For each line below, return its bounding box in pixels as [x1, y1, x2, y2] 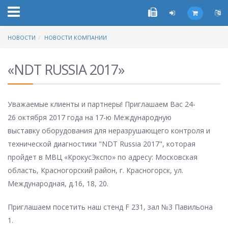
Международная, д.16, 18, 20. [8, 179, 108, 188]
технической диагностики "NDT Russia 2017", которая [8, 139, 195, 149]
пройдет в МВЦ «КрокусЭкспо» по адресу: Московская [8, 152, 197, 162]
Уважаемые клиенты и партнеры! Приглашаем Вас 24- [8, 99, 195, 109]
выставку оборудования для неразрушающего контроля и [8, 126, 210, 135]
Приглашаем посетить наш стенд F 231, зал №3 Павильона [8, 202, 213, 212]
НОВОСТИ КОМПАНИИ [44, 34, 107, 41]
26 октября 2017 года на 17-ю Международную [8, 112, 172, 122]
